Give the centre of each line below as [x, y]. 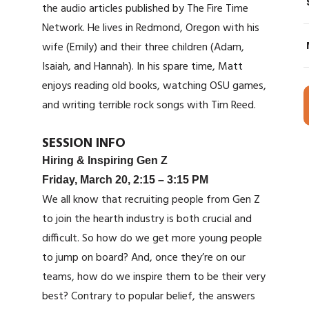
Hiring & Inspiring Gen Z [105, 160]
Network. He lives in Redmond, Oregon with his [151, 29]
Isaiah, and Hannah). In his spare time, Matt [143, 67]
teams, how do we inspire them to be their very [154, 277]
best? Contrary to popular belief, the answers [149, 296]
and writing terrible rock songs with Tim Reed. [149, 106]
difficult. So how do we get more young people [152, 238]
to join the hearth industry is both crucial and [147, 219]
